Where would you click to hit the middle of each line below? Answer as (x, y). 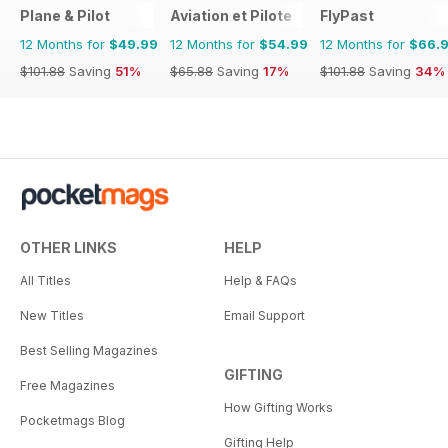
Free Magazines (67, 386)
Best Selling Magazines (89, 351)
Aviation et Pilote (231, 16)
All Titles (45, 281)
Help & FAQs (260, 281)
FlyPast (347, 16)
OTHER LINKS (68, 248)
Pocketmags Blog (72, 421)
